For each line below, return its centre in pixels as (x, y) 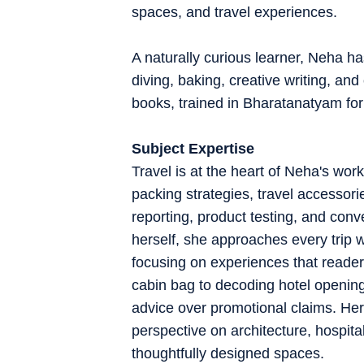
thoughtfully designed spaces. (228, 353)
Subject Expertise (193, 148)
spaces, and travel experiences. (234, 12)
